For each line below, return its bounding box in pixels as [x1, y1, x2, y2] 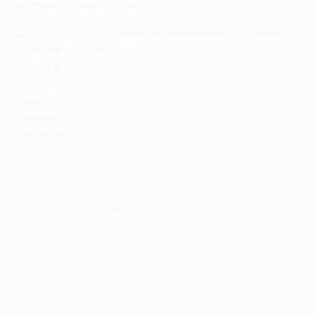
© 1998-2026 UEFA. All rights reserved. [17, 201, 173, 212]
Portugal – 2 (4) [17, 145, 99, 158]
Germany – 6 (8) [17, 111, 102, 124]
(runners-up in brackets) [17, 43, 142, 56]
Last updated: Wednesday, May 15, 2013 [17, 214, 183, 224]
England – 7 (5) [17, 77, 96, 90]
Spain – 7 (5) [17, 94, 83, 107]
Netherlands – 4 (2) [17, 128, 119, 141]
